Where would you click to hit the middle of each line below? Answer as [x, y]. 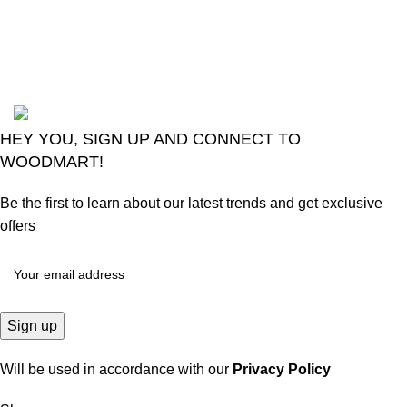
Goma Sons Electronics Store [152, 93]
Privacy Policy [282, 370]
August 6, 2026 [273, 28]
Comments [260, 51]
